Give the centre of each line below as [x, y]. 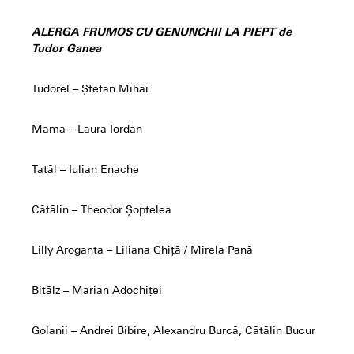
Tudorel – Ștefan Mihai [90, 90]
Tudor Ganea [66, 50]
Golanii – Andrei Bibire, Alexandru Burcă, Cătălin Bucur [173, 332]
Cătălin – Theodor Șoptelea [102, 211]
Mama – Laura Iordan [87, 130]
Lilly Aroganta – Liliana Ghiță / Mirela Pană [142, 251]
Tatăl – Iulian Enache [85, 171]
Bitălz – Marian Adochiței [97, 292]
